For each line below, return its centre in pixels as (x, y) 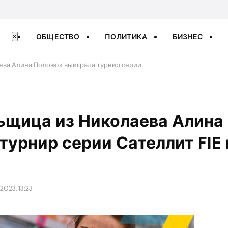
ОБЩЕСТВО (58, 36)
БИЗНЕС (188, 36)
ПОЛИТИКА (126, 36)
